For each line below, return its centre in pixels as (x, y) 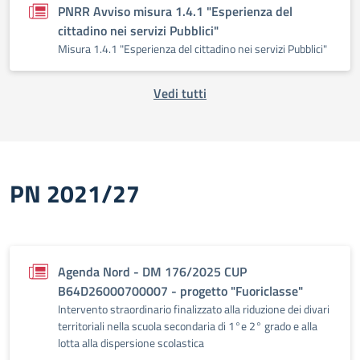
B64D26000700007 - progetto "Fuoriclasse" (180, 291)
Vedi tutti (180, 93)
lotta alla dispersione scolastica (131, 343)
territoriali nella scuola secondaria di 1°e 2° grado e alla (188, 326)
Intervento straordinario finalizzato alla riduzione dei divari (194, 309)
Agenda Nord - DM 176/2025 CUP (152, 272)
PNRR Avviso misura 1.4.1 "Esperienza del (175, 11)
